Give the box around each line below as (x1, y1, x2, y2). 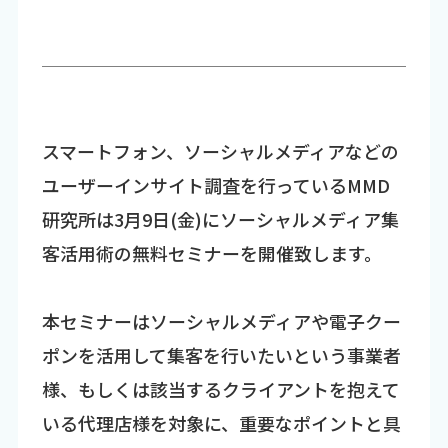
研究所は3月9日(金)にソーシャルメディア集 (41, 205, 399, 232)
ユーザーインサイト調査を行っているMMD (41, 171, 390, 198)
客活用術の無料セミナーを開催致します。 (41, 239, 382, 266)
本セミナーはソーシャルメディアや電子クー (41, 307, 401, 334)
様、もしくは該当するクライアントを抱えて (41, 375, 400, 402)
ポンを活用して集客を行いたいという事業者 (41, 341, 401, 368)
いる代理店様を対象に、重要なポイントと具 (41, 409, 401, 436)
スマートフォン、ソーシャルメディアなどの (41, 137, 399, 164)
